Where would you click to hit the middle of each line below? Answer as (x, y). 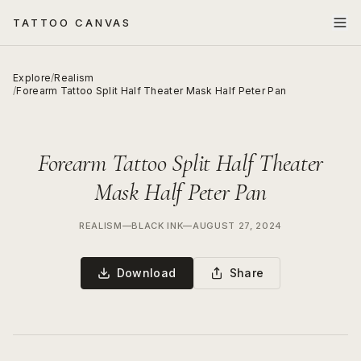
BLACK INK (158, 226)
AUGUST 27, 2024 (237, 226)
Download (146, 273)
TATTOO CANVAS (73, 22)
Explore (32, 78)
